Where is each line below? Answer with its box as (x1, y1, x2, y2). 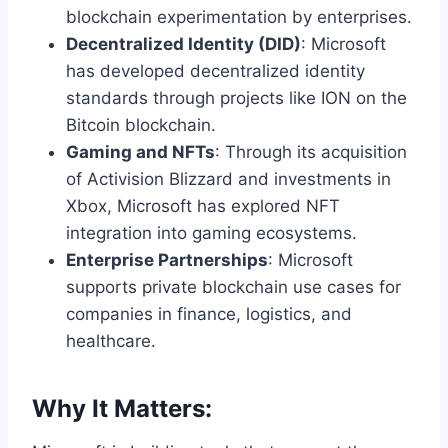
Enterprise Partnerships (66, 250, 268, 271)
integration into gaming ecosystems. (66, 223, 357, 244)
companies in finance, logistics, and (66, 304, 352, 325)
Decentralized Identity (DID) (66, 34, 301, 55)
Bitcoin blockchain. (66, 115, 216, 136)
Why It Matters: (32, 394, 212, 424)
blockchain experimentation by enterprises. (66, 7, 412, 28)
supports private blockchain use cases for (66, 277, 401, 298)
